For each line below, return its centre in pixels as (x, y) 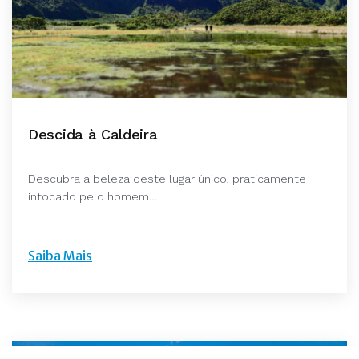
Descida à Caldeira (93, 135)
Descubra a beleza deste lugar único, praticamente (167, 179)
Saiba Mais (60, 256)
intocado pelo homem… (93, 197)
